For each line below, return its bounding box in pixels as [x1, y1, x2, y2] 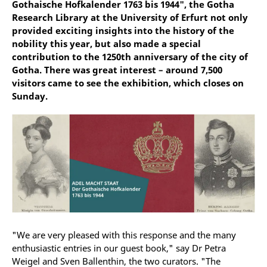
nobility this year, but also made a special [12, 38, 201, 49]
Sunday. [12, 90, 48, 102]
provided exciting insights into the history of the [12, 24, 234, 36]
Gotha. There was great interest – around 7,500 [12, 64, 222, 76]
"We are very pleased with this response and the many [12, 229, 236, 241]
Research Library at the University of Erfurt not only [12, 11, 248, 23]
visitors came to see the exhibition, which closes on [12, 77, 244, 89]
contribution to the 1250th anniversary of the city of [12, 51, 248, 63]
